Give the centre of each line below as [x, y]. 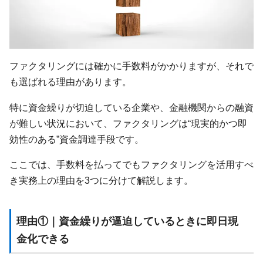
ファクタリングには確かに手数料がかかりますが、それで [131, 66]
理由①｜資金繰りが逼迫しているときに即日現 [127, 221]
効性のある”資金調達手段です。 [77, 139]
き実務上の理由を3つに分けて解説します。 [101, 180]
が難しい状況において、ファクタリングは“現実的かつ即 [128, 123]
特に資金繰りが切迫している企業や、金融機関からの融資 [131, 107]
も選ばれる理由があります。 [70, 82]
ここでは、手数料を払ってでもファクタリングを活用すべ [131, 164]
